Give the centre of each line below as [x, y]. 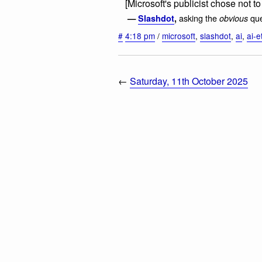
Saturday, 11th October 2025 [189, 81]
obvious [234, 18]
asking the [199, 18]
